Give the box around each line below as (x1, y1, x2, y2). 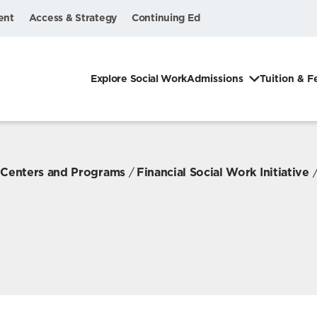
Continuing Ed (132, 12, 200, 23)
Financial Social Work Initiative (136, 165, 309, 179)
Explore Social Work (91, 73, 187, 85)
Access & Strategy (28, 12, 117, 23)
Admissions (187, 73, 243, 85)
